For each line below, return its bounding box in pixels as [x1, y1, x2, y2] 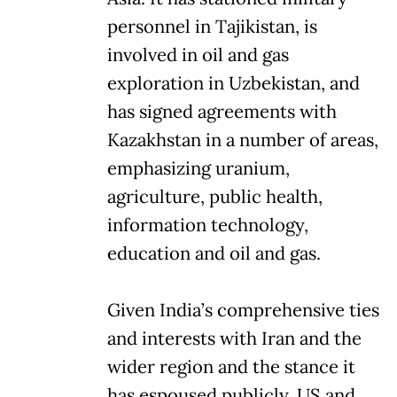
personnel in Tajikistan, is [107, 14, 317, 38]
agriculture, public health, [107, 184, 323, 208]
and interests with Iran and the [107, 326, 362, 350]
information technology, [107, 213, 308, 237]
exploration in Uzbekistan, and [107, 71, 360, 95]
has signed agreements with [107, 99, 337, 123]
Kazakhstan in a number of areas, [107, 128, 378, 152]
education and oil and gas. [107, 241, 321, 265]
